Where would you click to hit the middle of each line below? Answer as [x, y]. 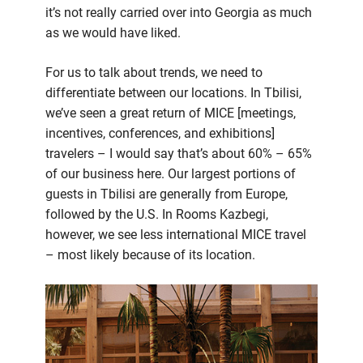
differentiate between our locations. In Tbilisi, [173, 93]
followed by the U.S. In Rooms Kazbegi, [157, 215]
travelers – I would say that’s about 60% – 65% [179, 154]
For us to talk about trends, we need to [154, 73]
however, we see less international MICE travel [176, 235]
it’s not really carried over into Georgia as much [179, 13]
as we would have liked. [113, 33]
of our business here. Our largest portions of [171, 174]
